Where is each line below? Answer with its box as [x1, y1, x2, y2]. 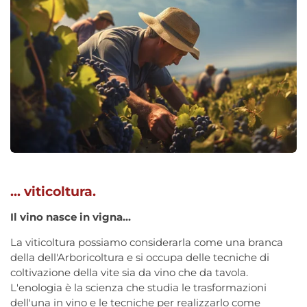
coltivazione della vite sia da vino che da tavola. [10, 265, 248, 279]
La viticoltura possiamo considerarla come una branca [10, 235, 283, 249]
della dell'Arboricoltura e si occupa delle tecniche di [10, 250, 269, 264]
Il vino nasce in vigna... [10, 210, 131, 223]
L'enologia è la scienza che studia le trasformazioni [10, 280, 267, 294]
